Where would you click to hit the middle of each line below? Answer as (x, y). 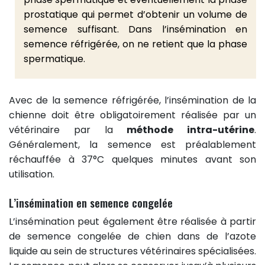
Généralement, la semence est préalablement (132, 144)
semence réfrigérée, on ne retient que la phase (135, 44)
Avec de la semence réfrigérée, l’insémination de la (132, 100)
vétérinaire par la (68, 130)
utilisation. (32, 174)
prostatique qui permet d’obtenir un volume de (135, 14)
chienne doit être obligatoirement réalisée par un (132, 115)
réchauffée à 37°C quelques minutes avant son (132, 159)
